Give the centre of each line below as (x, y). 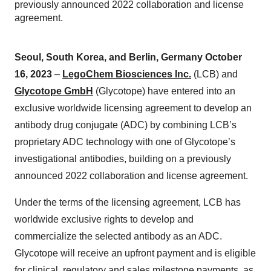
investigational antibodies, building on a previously (123, 159)
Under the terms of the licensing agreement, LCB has (128, 202)
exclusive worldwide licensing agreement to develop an (133, 108)
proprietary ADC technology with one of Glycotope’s (125, 142)
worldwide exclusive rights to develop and (104, 219)
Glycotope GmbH (54, 91)
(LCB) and (214, 74)
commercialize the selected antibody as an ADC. (118, 236)
